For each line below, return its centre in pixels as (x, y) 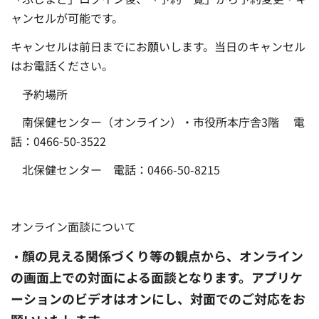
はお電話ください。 (62, 65)
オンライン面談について (73, 226)
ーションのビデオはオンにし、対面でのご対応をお (158, 299)
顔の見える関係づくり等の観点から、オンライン (163, 256)
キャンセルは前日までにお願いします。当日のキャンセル (158, 46)
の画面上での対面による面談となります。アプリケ (157, 277)
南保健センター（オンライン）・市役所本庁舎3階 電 (158, 122)
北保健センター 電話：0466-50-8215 (115, 170)
